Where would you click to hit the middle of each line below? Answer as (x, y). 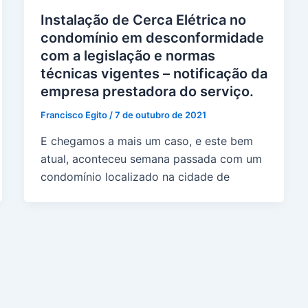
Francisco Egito (75, 115)
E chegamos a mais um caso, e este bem (146, 141)
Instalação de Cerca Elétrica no (143, 20)
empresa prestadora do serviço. (147, 92)
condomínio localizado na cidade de (135, 176)
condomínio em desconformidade (152, 38)
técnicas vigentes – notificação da (154, 74)
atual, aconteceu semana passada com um (151, 158)
